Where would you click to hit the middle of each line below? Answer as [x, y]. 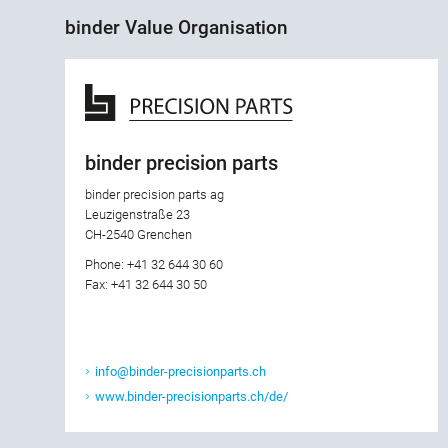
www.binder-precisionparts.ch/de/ [191, 397]
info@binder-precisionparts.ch [180, 372]
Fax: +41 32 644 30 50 [146, 285]
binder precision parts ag [154, 195]
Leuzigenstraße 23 [137, 215]
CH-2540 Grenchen [138, 235]
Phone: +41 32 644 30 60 [154, 265]
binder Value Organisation [176, 28]
